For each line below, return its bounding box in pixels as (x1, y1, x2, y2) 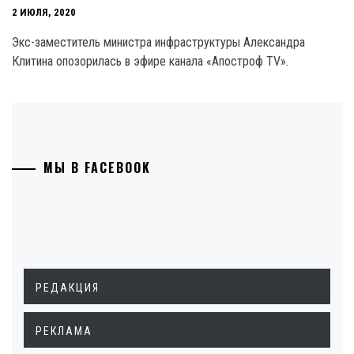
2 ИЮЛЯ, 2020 (12, 6, 76, 19)
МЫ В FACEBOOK (43, 158, 151, 177)
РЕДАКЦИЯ (36, 281, 100, 294)
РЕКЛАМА (36, 325, 92, 337)
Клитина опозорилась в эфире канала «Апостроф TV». (12, 54, 288, 69)
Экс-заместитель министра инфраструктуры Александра (12, 35, 305, 50)
